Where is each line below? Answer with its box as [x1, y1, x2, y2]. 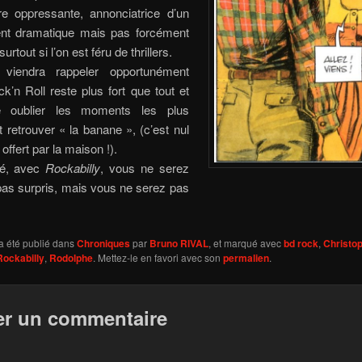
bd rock [283, 236, 318, 251]
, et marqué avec [208, 236, 284, 250]
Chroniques [76, 236, 130, 251]
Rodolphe [48, 250, 93, 266]
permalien [222, 250, 269, 266]
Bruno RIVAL [149, 236, 208, 251]
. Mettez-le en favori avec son [92, 250, 223, 265]
